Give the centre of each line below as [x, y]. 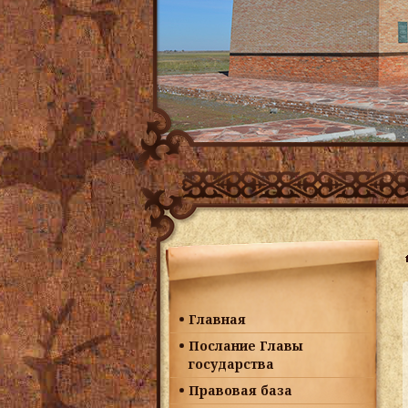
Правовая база [240, 390]
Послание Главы [246, 346]
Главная [217, 319]
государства [231, 364]
